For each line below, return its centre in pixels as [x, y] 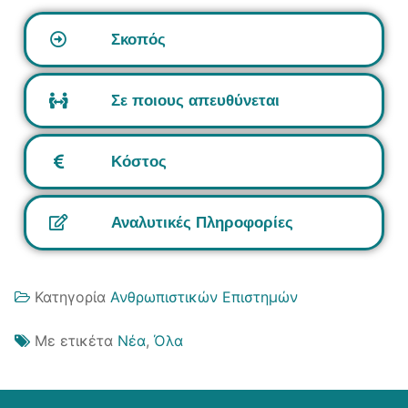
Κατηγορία [72, 296]
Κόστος [139, 162]
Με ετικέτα [76, 340]
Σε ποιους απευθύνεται [195, 101]
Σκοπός [138, 40]
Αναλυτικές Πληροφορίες [202, 223]
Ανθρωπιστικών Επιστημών [204, 296]
